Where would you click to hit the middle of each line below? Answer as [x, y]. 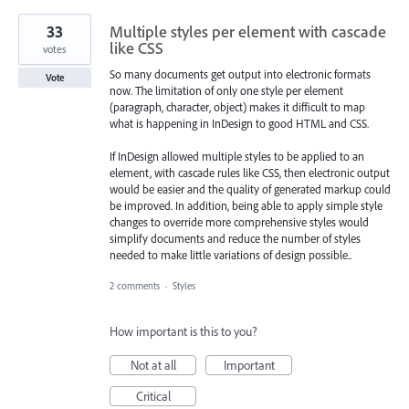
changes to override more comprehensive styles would [239, 222]
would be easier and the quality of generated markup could [250, 189]
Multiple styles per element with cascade [248, 32]
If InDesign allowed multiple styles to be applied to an [237, 157]
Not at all [153, 366]
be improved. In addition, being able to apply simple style [246, 206]
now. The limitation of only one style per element [226, 91]
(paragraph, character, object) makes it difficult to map [237, 107]
